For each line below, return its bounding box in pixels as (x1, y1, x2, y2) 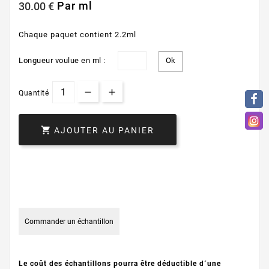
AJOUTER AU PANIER (54, 125, 154, 135)
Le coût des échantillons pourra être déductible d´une (19, 259, 221, 268)
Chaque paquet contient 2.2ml (19, 29, 136, 39)
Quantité (19, 88, 49, 97)
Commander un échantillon (25, 217, 113, 226)
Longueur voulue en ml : (19, 56, 106, 65)
